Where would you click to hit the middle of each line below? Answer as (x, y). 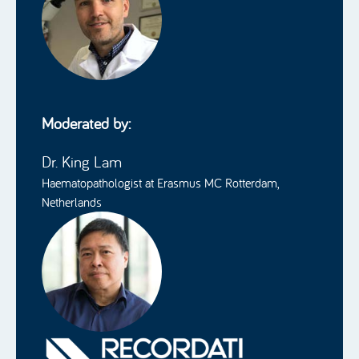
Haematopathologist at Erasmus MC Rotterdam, (160, 183)
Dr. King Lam (82, 161)
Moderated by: (86, 123)
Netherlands (72, 202)
